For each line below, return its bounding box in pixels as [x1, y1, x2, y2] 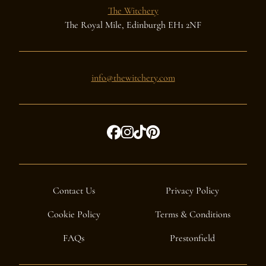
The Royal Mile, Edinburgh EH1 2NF [65, 19, 201, 31]
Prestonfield [170, 232, 215, 245]
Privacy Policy [166, 185, 219, 197]
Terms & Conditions [154, 208, 230, 221]
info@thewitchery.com [91, 72, 175, 84]
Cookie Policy [47, 208, 100, 221]
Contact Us [52, 185, 95, 197]
